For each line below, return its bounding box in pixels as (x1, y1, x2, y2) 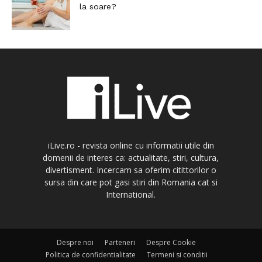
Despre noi (57, 237, 94, 248)
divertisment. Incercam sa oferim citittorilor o (45, 164, 216, 176)
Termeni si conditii (146, 250, 208, 260)
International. (106, 189, 156, 201)
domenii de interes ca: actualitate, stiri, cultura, (43, 152, 219, 164)
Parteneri (105, 237, 135, 248)
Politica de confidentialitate (45, 250, 136, 260)
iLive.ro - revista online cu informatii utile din (47, 140, 214, 151)
